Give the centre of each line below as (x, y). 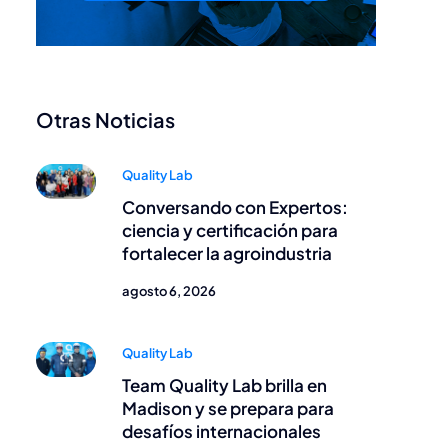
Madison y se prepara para (228, 408)
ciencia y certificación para (230, 230)
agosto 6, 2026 (169, 291)
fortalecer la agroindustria (227, 253)
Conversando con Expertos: (235, 207)
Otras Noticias (105, 119)
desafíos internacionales (221, 431)
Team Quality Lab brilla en (224, 385)
